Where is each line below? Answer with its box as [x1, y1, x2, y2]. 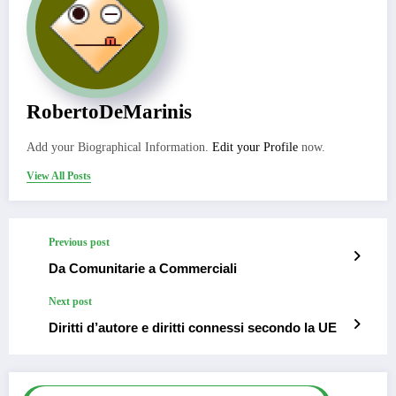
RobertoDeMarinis [27, 100, 192, 123]
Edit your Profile [212, 140, 298, 154]
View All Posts [27, 169, 91, 182]
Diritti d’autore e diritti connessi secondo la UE [49, 319, 337, 335]
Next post [49, 294, 92, 308]
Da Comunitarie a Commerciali [49, 260, 237, 276]
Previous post [49, 235, 110, 248]
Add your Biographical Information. [27, 140, 212, 154]
